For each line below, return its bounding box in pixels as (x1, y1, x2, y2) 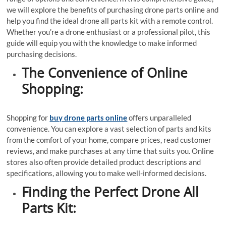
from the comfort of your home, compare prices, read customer (7, 135, 212, 144)
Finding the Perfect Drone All (22, 183, 199, 201)
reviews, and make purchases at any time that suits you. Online (7, 146, 214, 155)
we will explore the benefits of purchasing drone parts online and (7, 5, 219, 14)
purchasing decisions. (7, 49, 77, 59)
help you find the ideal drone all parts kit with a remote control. (7, 16, 213, 25)
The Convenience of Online (22, 64, 188, 82)
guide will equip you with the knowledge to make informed (7, 38, 197, 47)
